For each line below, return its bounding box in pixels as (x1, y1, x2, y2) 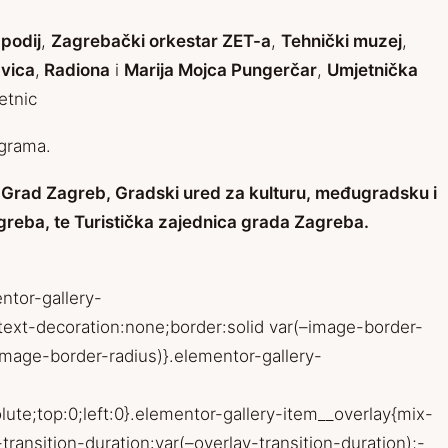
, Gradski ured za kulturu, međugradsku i (106, 183, 437, 204)
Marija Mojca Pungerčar (124, 60, 317, 81)
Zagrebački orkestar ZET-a (51, 31, 271, 52)
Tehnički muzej (281, 31, 402, 52)
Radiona (40, 60, 110, 81)
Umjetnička (327, 60, 418, 81)
